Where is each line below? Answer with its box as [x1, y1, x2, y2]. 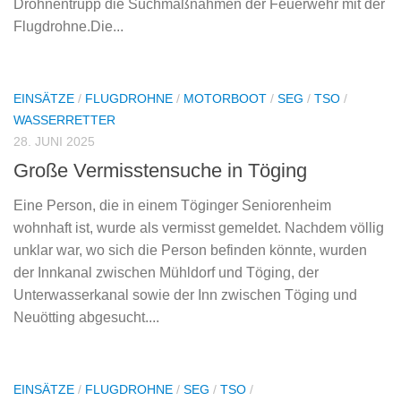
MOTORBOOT [183, 90, 267, 106]
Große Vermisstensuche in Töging [13, 158, 307, 182]
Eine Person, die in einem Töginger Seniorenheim [13, 197, 331, 213]
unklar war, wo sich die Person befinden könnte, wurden [13, 242, 367, 258]
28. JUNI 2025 [13, 133, 95, 149]
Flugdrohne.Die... [13, 18, 124, 34]
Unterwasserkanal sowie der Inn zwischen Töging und [13, 286, 357, 303]
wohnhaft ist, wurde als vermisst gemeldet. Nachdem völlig [13, 219, 384, 235]
